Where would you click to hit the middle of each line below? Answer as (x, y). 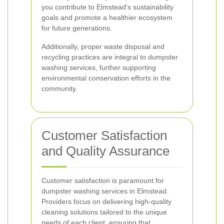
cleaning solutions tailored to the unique (104, 212)
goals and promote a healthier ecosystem (107, 17)
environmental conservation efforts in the (106, 78)
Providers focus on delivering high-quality (106, 201)
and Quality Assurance (105, 151)
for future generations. (77, 28)
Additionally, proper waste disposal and (103, 46)
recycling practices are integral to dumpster (110, 57)
